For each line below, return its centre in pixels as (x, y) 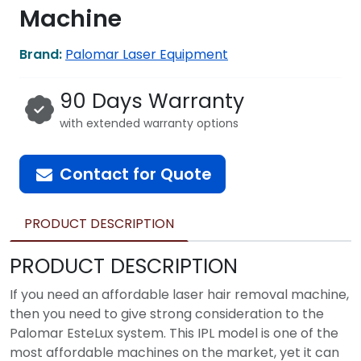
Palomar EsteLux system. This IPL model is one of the (174, 333)
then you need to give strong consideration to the (167, 314)
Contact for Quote (136, 174)
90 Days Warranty (151, 101)
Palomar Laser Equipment (147, 54)
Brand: (41, 54)
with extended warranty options (149, 123)
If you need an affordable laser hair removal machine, (179, 295)
